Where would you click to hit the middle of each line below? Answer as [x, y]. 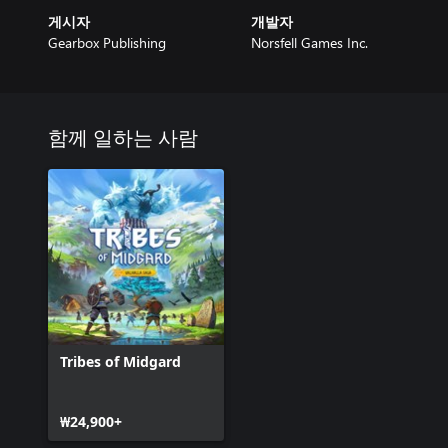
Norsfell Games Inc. [309, 42]
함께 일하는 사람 [123, 139]
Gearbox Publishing [107, 42]
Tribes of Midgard [120, 361]
